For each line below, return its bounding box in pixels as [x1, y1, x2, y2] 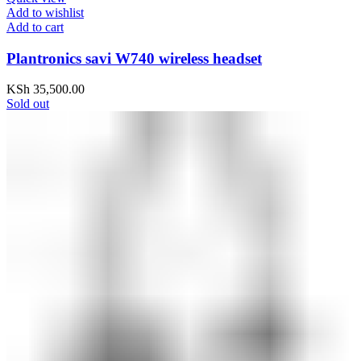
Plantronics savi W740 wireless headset [6, 49, 262, 67]
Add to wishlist [6, 5, 84, 19]
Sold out [6, 97, 49, 111]
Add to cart [6, 19, 64, 34]
